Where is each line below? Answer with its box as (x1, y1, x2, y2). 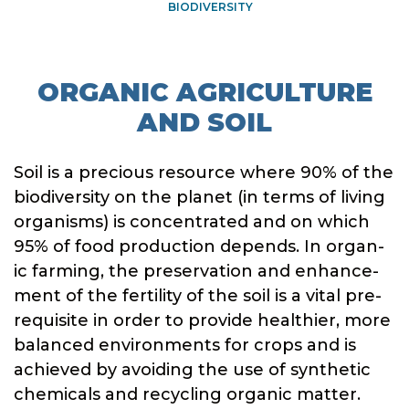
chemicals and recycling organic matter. (14, 384, 361, 404)
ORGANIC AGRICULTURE (37, 77, 372, 108)
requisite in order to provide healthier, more (14, 310, 391, 330)
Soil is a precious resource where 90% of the (14, 163, 393, 183)
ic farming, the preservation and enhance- (14, 261, 379, 281)
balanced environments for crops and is (14, 335, 356, 355)
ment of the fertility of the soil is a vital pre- (14, 286, 382, 306)
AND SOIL (137, 107, 272, 138)
